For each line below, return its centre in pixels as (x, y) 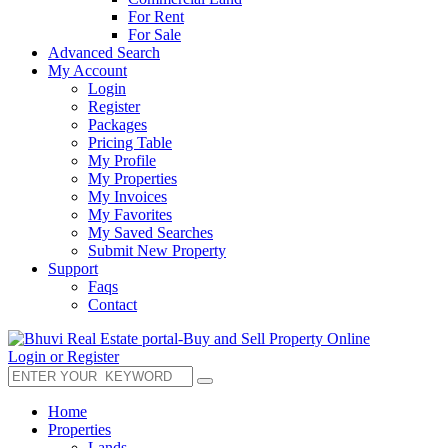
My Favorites (130, 214)
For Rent (156, 16)
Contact (112, 304)
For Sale (154, 34)
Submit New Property (157, 250)
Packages (117, 124)
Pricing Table (130, 142)
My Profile (122, 160)
